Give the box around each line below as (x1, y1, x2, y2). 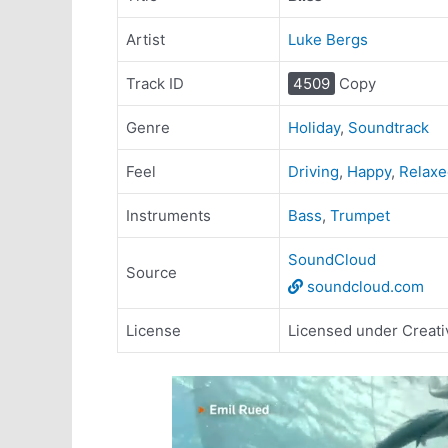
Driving (288, 162, 339, 181)
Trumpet (330, 206, 390, 225)
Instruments (126, 206, 211, 225)
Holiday (288, 118, 340, 137)
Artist (126, 30, 165, 49)
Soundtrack (348, 118, 429, 137)
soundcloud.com (303, 277, 424, 296)
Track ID (126, 74, 184, 93)
